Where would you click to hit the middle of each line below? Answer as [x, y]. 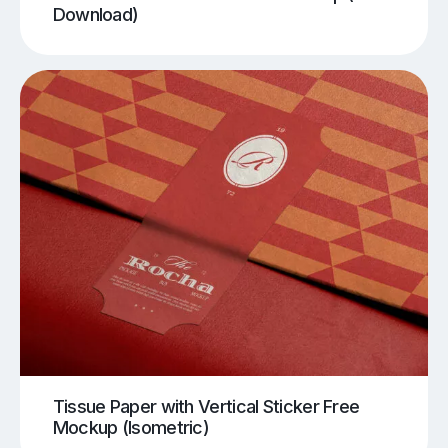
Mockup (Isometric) [131, 427]
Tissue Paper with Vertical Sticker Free [206, 406]
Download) [95, 14]
